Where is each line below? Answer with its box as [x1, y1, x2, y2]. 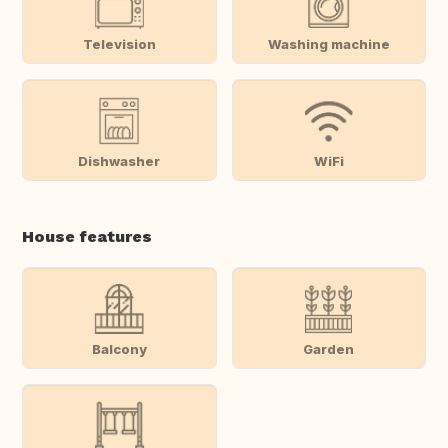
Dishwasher [78, 152, 161, 169]
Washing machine [267, 35, 390, 52]
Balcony [91, 340, 147, 357]
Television [82, 35, 156, 52]
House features [22, 227, 152, 247]
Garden [303, 340, 355, 357]
